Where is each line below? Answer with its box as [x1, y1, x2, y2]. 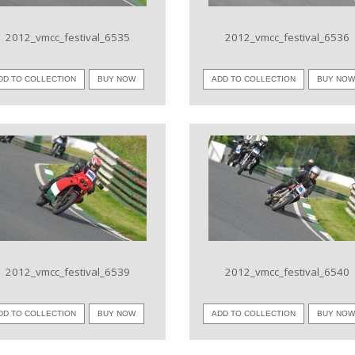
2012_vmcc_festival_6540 [225, 265, 350, 279]
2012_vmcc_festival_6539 [5, 265, 130, 279]
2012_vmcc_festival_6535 [5, 30, 130, 44]
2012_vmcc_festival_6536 [225, 30, 350, 44]
